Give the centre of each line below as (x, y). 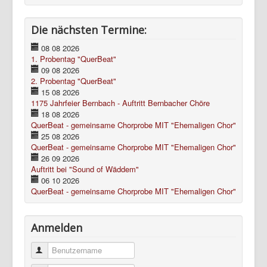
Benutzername (70, 250)
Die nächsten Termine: (89, 30)
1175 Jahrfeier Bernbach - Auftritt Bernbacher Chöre (120, 103)
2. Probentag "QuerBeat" (74, 80)
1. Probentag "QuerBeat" (74, 58)
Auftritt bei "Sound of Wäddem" (85, 169)
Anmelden (57, 227)
